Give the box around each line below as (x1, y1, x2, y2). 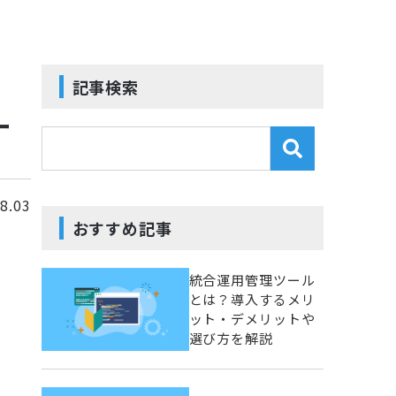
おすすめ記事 (72, 216, 172, 240)
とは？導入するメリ (188, 289, 316, 308)
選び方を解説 (188, 328, 273, 347)
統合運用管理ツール (188, 270, 316, 289)
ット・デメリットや (188, 308, 316, 328)
